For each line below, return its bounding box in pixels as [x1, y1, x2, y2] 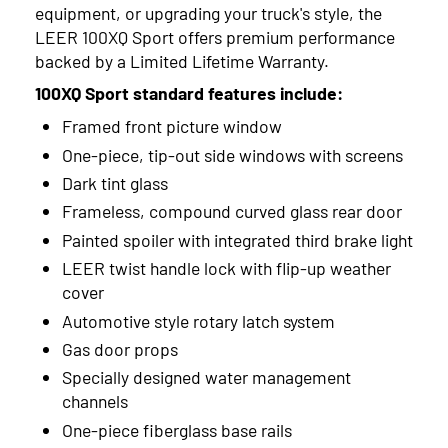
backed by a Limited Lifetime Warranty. [35, 48, 330, 72]
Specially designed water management [61, 365, 351, 389]
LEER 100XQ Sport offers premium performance [35, 24, 396, 48]
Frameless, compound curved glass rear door [61, 199, 402, 223]
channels [61, 389, 128, 413]
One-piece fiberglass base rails [61, 417, 292, 441]
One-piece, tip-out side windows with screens [61, 142, 403, 166]
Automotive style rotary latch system [61, 308, 335, 332]
